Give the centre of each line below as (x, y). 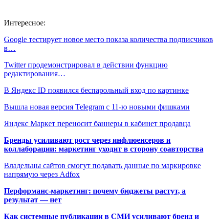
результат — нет (33, 199)
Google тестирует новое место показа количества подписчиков (109, 39)
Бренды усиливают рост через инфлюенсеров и (87, 140)
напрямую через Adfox (42, 174)
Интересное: (25, 22)
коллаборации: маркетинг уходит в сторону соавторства (104, 149)
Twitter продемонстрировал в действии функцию (86, 65)
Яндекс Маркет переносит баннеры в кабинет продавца (97, 123)
